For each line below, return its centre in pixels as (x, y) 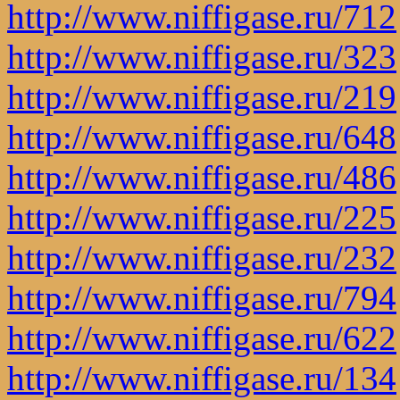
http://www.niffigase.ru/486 (202, 177)
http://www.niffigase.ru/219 (202, 96)
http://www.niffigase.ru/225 (202, 217)
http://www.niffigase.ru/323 (202, 56)
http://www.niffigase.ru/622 (202, 337)
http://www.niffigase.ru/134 (202, 378)
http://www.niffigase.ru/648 (202, 137)
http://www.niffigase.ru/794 (202, 297)
